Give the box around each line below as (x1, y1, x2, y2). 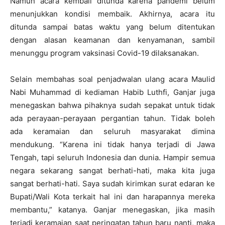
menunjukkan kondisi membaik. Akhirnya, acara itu (10, 9, 215, 19)
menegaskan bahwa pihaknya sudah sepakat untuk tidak (10, 100, 215, 110)
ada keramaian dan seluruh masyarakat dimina (10, 127, 215, 136)
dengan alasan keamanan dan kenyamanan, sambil (10, 35, 215, 45)
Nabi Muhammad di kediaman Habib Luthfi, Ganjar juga (10, 87, 215, 97)
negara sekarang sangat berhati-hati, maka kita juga (10, 166, 215, 175)
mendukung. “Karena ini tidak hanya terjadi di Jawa (10, 140, 215, 149)
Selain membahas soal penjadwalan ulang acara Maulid (10, 74, 215, 84)
